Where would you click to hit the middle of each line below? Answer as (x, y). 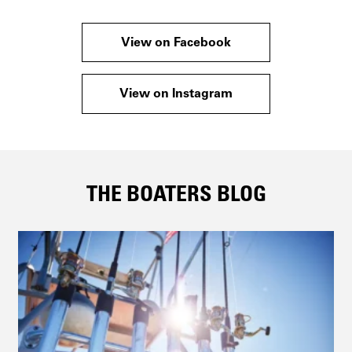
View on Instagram (176, 95)
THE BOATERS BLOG (176, 197)
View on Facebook (176, 43)
